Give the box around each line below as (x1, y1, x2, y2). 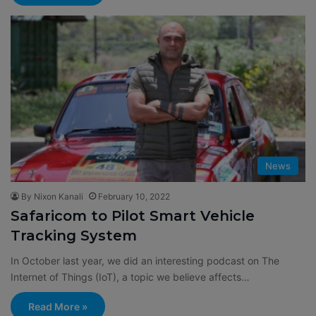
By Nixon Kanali (21, 190, 83, 202)
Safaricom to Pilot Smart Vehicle (11, 207, 255, 224)
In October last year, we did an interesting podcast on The (11, 254, 279, 267)
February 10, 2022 (98, 190, 170, 202)
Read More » (28, 300, 87, 312)
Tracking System (11, 226, 137, 244)
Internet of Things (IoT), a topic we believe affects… (11, 270, 250, 283)
